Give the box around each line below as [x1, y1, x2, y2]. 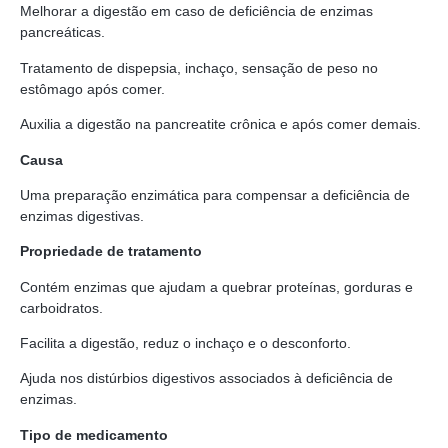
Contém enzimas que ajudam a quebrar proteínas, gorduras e [20, 278, 413, 295]
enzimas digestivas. [20, 207, 144, 224]
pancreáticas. [20, 24, 105, 41]
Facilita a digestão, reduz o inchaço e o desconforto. [20, 335, 351, 352]
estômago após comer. [20, 80, 165, 97]
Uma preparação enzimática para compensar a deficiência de [20, 186, 410, 203]
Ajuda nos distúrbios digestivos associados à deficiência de [20, 370, 393, 387]
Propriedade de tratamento [20, 243, 202, 260]
